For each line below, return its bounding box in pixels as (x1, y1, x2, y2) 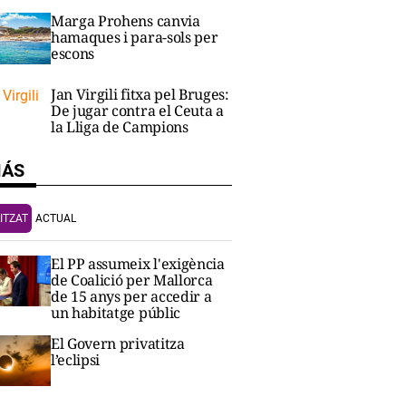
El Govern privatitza (51, 333, 185, 353)
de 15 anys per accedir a (51, 285, 212, 306)
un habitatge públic (51, 302, 180, 323)
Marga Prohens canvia (51, 11, 200, 32)
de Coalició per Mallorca (51, 269, 213, 290)
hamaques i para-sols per (51, 27, 218, 48)
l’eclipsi (51, 349, 101, 370)
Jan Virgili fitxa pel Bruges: (51, 83, 229, 104)
